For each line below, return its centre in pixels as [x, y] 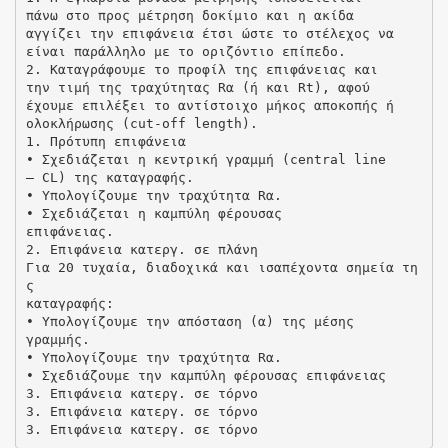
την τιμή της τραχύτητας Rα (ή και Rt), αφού [197, 87]
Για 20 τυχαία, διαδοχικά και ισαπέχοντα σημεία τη [221, 267]
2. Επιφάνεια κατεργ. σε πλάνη [141, 249]
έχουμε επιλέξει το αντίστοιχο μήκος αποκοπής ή [209, 105]
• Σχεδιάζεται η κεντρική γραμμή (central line [205, 159]
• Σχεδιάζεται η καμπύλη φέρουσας [153, 213]
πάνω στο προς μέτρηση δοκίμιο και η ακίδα [189, 15]
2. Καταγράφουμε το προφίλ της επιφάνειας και [201, 69]
